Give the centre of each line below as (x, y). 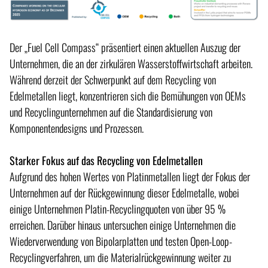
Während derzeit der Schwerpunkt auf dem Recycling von (113, 80)
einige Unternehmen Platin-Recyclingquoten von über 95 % (118, 209)
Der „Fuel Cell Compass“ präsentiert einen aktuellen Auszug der (125, 48)
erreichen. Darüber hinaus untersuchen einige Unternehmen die (123, 225)
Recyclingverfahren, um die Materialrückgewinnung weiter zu (120, 258)
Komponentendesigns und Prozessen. (77, 128)
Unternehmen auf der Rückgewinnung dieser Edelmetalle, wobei (124, 193)
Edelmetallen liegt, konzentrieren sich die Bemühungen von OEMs (128, 96)
